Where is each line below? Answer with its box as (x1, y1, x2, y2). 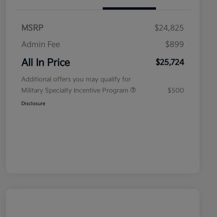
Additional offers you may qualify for (21, 76, 131, 84)
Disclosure (21, 101, 46, 107)
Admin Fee (21, 40, 60, 50)
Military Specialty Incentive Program (21, 87, 130, 95)
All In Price (21, 57, 70, 69)
